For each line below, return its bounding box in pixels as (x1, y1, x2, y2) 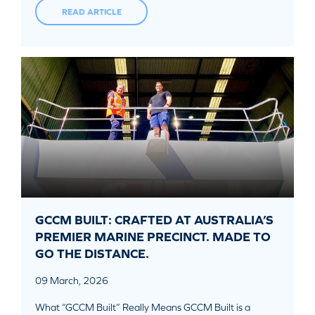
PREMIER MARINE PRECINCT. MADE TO (35, 229, 271, 245)
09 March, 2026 (35, 275, 108, 287)
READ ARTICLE (61, 6, 122, 17)
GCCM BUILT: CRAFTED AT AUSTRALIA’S (35, 212, 274, 228)
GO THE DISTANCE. (35, 246, 149, 262)
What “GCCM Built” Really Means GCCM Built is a (35, 302, 250, 314)
